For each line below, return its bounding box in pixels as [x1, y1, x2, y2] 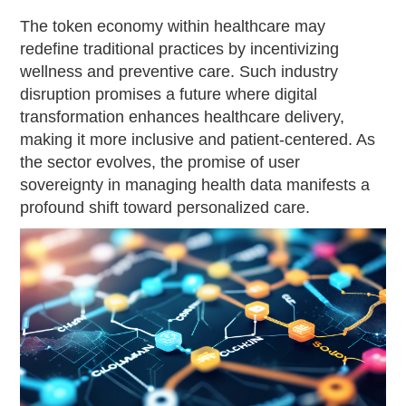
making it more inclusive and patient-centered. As [20, 130, 376, 149]
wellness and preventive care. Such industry [20, 62, 339, 81]
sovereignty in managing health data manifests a [20, 175, 371, 194]
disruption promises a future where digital [20, 84, 318, 103]
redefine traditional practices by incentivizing [20, 39, 340, 58]
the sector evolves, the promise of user [20, 152, 301, 171]
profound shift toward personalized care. [20, 198, 311, 217]
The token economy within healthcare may [20, 16, 326, 35]
